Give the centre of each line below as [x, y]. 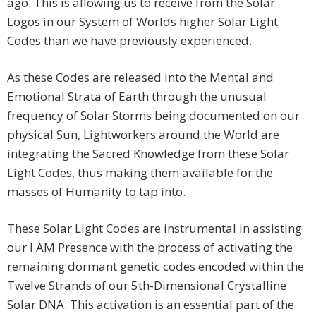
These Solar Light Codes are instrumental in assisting [154, 228]
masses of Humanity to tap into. [96, 191]
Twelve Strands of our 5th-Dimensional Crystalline [147, 285]
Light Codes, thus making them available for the [140, 172]
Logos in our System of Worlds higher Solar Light [142, 21]
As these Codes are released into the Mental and [140, 77]
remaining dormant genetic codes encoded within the [156, 266]
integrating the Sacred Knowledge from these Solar [148, 153]
